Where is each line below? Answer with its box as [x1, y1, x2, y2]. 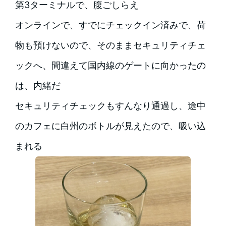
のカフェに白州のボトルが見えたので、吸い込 [15, 120, 206, 131]
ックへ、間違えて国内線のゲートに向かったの [15, 60, 206, 71]
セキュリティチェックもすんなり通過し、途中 [15, 100, 206, 111]
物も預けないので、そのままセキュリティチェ [15, 39, 206, 50]
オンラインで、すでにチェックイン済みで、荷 [15, 19, 206, 30]
